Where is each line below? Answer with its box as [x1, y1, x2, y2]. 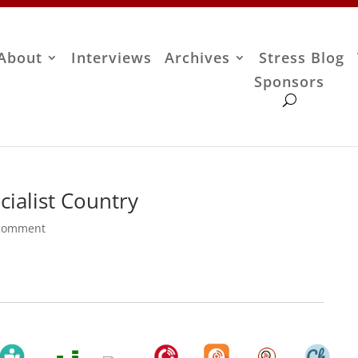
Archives [165, 48, 231, 68]
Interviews [71, 48, 153, 68]
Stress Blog [259, 48, 345, 68]
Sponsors [254, 72, 325, 92]
